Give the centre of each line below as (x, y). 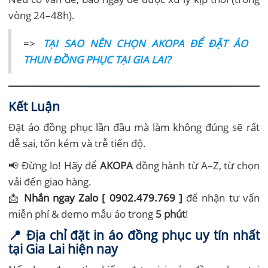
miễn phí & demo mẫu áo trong (82, 214)
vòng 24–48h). (42, 15)
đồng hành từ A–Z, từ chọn (196, 165)
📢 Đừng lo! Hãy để (54, 165)
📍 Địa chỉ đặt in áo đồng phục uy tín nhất (134, 234)
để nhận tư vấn (221, 197)
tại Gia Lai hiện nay (63, 248)
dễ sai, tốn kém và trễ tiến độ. (77, 143)
